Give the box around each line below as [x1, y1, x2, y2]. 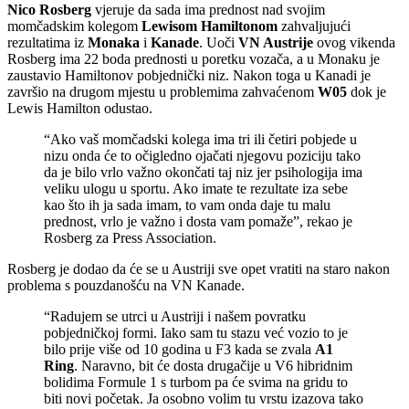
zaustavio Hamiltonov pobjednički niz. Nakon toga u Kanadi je [7, 68, 371, 84]
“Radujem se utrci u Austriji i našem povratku [44, 309, 306, 325]
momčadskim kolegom [7, 18, 142, 35]
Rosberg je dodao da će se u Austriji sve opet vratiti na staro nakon [7, 261, 390, 278]
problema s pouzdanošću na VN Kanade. [7, 278, 245, 294]
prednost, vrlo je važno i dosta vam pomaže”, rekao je [44, 214, 352, 230]
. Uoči [199, 35, 238, 51]
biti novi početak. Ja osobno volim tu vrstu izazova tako [44, 391, 363, 407]
